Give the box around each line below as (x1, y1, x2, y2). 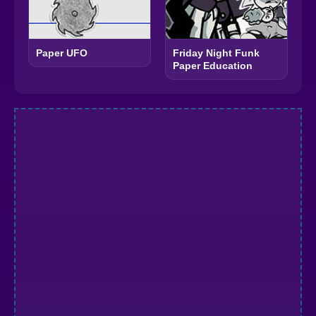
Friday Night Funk (173, 47, 260, 59)
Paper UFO (36, 47, 87, 59)
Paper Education (173, 60, 253, 71)
